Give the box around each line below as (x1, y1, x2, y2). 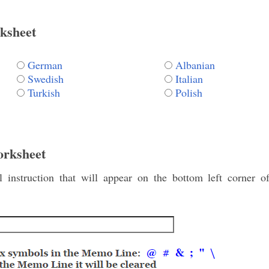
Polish (175, 85, 202, 100)
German (28, 57, 62, 72)
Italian (175, 71, 203, 86)
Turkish (28, 85, 60, 100)
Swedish (28, 71, 64, 86)
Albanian (175, 57, 215, 72)
